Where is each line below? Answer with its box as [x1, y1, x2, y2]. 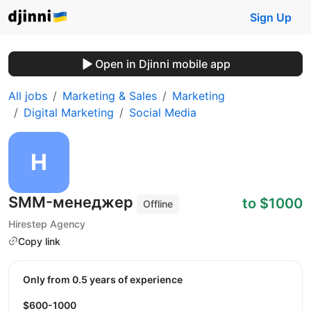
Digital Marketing [24, 106, 114, 119]
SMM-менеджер [8, 193, 137, 211]
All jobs [8, 89, 47, 103]
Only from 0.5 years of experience [31, 274, 183, 286]
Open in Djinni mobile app [94, 57, 230, 71]
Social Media [129, 106, 196, 119]
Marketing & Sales [62, 89, 157, 103]
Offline [143, 198, 174, 210]
